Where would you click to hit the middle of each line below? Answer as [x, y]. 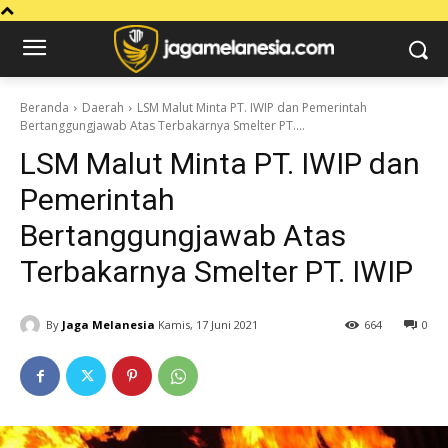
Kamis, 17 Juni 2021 [208, 325]
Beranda [44, 107]
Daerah [103, 107]
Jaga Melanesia [108, 324]
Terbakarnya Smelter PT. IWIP [216, 271]
